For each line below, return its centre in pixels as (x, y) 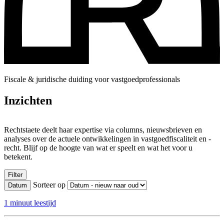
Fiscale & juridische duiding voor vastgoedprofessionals (92, 79)
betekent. (18, 156)
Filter (15, 174)
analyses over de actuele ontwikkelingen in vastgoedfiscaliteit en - (107, 138)
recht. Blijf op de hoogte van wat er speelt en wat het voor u (98, 147)
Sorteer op (49, 184)
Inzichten (28, 100)
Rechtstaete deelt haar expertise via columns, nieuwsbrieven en (103, 129)
